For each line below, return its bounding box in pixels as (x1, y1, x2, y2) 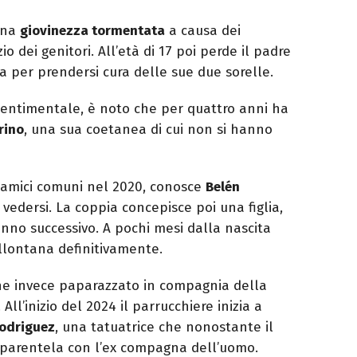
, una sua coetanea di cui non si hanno (24, 120, 273, 138)
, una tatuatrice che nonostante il (55, 318, 273, 335)
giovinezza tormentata (20, 22, 165, 39)
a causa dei (165, 22, 241, 39)
